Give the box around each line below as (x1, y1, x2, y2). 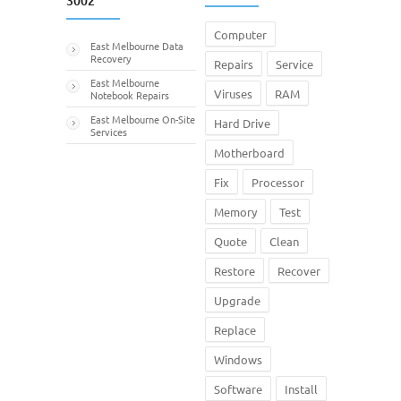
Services (90, 124, 127, 139)
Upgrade (214, 292, 260, 308)
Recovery (90, 50, 131, 65)
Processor (252, 174, 304, 190)
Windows (214, 351, 262, 367)
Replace (214, 321, 256, 337)
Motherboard (214, 144, 285, 160)
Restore (214, 262, 255, 278)
